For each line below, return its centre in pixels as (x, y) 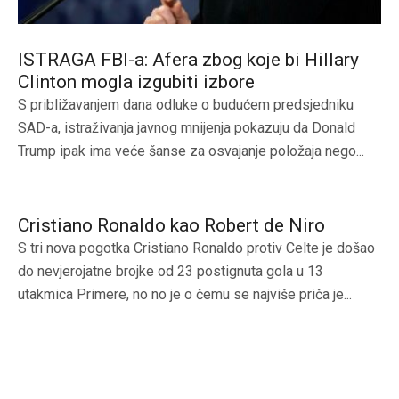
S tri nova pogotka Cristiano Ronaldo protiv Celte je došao (196, 248)
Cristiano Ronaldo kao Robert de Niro (171, 225)
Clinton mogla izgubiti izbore (136, 81)
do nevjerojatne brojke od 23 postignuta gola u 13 (171, 271)
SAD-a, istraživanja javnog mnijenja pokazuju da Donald (187, 127)
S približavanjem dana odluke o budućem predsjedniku (186, 104)
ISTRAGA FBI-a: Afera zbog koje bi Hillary (188, 59)
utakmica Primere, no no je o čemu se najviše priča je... (185, 294)
